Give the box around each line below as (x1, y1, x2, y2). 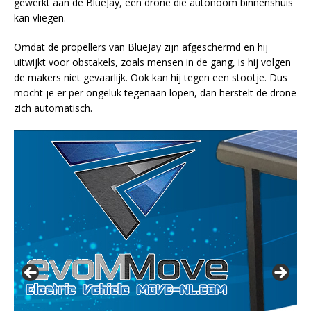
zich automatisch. (14, 101, 92, 115)
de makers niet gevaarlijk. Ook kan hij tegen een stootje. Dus (14, 70, 287, 84)
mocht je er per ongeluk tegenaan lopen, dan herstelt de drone (14, 85, 296, 99)
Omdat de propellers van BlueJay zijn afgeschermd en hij (14, 40, 268, 53)
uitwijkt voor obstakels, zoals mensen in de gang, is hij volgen (14, 55, 291, 69)
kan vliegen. (14, 10, 66, 24)
